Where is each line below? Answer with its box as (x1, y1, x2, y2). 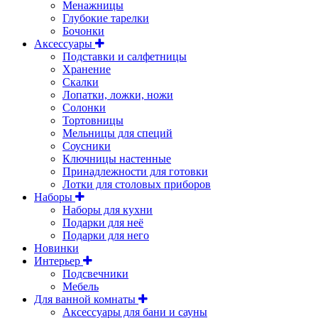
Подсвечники (62, 267, 128, 280)
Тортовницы (62, 114, 124, 126)
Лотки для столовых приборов (62, 177, 211, 190)
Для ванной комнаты (34, 292, 138, 305)
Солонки (62, 101, 106, 114)
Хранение (62, 62, 111, 75)
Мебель (62, 280, 99, 292)
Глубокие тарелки (62, 11, 149, 24)
